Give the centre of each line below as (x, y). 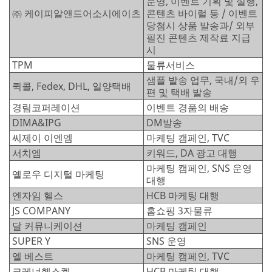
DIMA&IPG (37, 122)
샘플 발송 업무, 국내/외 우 (203, 80)
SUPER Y (31, 241)
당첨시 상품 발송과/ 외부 (201, 25)
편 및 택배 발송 (179, 92)
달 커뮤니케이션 (47, 226)
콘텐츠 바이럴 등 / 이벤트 (202, 13)
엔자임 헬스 (38, 195)
